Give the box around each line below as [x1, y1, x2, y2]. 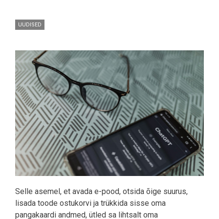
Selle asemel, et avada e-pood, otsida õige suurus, [15, 187, 188, 197]
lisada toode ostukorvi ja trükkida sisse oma [15, 198, 166, 208]
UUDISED [18, 21, 42, 28]
